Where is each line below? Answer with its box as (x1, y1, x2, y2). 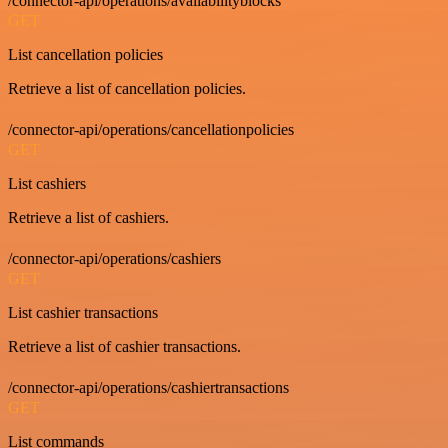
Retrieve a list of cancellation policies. (8, 79, 246, 97)
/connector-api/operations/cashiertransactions (8, 378, 289, 396)
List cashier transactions (8, 303, 158, 321)
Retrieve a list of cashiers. (8, 208, 169, 226)
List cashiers (8, 174, 86, 192)
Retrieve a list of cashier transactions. (8, 337, 241, 355)
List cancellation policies (8, 45, 163, 63)
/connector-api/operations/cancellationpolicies (8, 120, 294, 138)
